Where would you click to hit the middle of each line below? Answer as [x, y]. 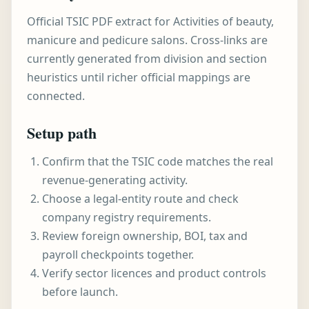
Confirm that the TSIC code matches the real [158, 161]
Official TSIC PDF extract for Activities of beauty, [150, 21]
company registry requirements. [127, 217]
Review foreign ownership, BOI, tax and [145, 236]
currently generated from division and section [147, 59]
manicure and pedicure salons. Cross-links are [147, 40]
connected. [56, 96]
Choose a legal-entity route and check [140, 199]
